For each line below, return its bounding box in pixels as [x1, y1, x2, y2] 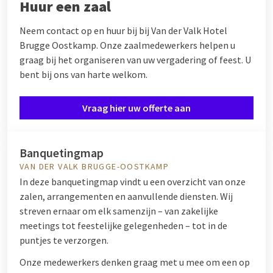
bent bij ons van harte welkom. [19, 68, 147, 80]
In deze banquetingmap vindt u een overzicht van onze [19, 175, 246, 188]
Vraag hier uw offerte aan [82, 102, 191, 114]
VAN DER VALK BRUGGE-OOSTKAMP [19, 161, 169, 172]
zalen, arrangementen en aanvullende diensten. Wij [19, 190, 233, 202]
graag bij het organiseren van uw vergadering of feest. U [19, 54, 251, 66]
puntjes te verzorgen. [19, 234, 108, 246]
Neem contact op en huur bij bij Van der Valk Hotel [19, 24, 227, 37]
